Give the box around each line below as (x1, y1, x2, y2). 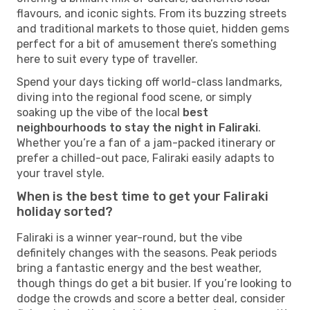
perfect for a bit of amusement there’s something (17, 37, 277, 51)
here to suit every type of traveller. (17, 52, 198, 66)
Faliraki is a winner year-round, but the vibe (17, 230, 242, 244)
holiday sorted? (17, 203, 113, 219)
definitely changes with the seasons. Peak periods (17, 246, 277, 259)
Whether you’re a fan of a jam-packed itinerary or (17, 136, 275, 149)
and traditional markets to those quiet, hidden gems (17, 21, 289, 35)
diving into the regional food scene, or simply (17, 90, 252, 104)
